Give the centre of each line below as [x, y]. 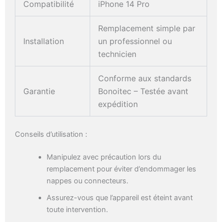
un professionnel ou [135, 41]
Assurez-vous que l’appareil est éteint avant [119, 198]
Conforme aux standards [145, 79]
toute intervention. [77, 210]
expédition [118, 104]
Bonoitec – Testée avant [143, 91]
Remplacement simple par [147, 28]
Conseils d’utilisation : [51, 135]
